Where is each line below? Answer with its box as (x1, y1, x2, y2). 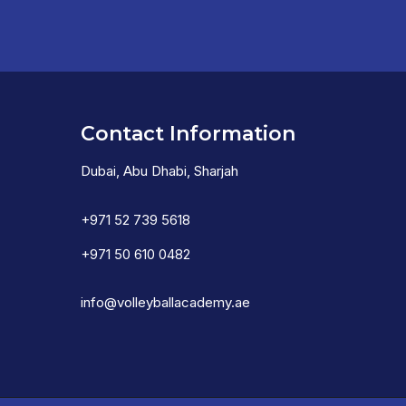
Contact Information (80, 121, 295, 147)
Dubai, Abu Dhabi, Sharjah (80, 162, 238, 180)
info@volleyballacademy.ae (80, 294, 250, 312)
